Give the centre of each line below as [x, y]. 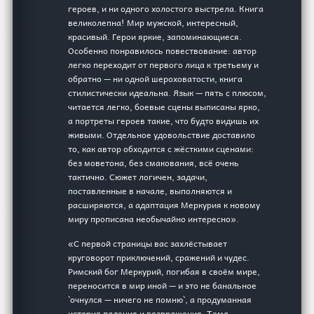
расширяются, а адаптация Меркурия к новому [164, 205]
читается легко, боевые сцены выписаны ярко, [164, 107]
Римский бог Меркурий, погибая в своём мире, [164, 272]
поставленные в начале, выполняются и [150, 191]
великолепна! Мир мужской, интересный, [153, 23]
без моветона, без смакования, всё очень [154, 163]
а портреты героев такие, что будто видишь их [164, 121]
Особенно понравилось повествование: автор [163, 51]
